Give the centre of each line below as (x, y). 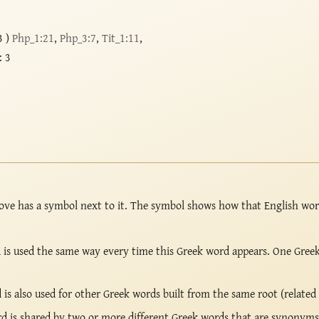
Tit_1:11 (121, 37)
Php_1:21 (33, 37)
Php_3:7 (78, 37)
